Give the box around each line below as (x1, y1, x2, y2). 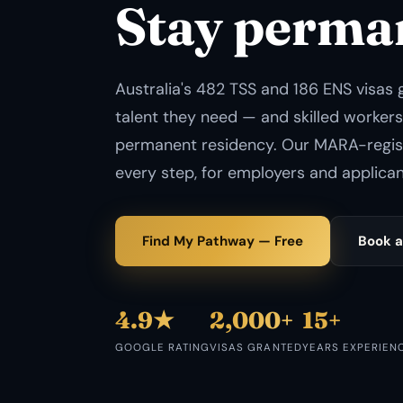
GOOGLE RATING (114, 341, 210, 354)
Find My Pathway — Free (141, 232, 303, 250)
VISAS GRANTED (210, 341, 302, 354)
